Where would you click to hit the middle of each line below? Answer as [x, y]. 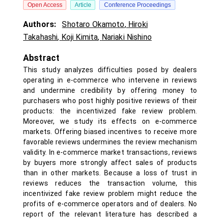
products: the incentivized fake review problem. [110, 111]
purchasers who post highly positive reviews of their [110, 101]
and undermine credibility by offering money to [110, 90]
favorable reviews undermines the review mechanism [110, 142]
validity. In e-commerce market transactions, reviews [110, 152]
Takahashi [41, 37]
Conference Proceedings [137, 5]
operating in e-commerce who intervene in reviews [110, 80]
